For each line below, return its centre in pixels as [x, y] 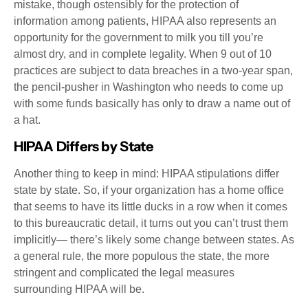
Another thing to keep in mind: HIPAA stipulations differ [146, 173]
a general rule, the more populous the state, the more [142, 256]
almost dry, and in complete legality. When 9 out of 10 [143, 54]
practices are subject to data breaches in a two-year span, [153, 70]
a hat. [27, 120]
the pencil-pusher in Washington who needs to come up [148, 87]
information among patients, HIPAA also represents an [145, 21]
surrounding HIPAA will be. [79, 289]
